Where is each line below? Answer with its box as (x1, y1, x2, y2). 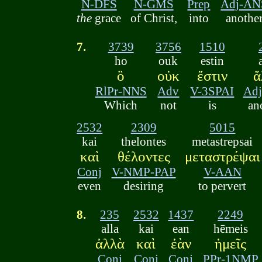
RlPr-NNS (95, 84, 147, 98)
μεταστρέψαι (184, 149, 260, 165)
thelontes (121, 135, 167, 149)
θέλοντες (117, 149, 170, 165)
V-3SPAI (190, 84, 235, 98)
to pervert (198, 179, 247, 193)
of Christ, (130, 11, 177, 25)
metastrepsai (192, 135, 253, 149)
